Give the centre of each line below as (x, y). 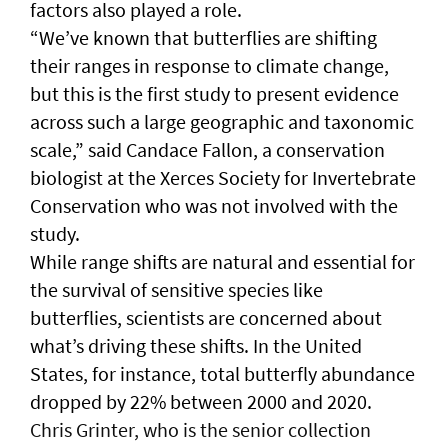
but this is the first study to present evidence (214, 94)
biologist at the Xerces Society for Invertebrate (223, 178)
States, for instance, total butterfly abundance (222, 374)
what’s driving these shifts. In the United (196, 346)
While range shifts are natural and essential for (222, 262)
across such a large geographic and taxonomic (222, 122)
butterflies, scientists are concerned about (206, 318)
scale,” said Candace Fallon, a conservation (207, 150)
